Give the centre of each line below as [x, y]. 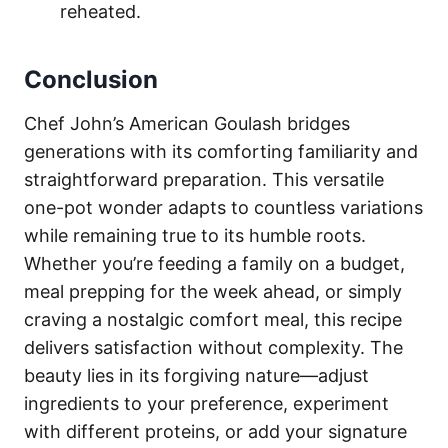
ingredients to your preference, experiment [206, 403]
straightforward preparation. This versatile [204, 179]
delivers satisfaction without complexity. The [213, 347]
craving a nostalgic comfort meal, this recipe [213, 319]
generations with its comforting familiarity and [221, 151]
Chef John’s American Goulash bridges [187, 123]
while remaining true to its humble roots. [195, 235]
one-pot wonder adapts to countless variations [223, 207]
